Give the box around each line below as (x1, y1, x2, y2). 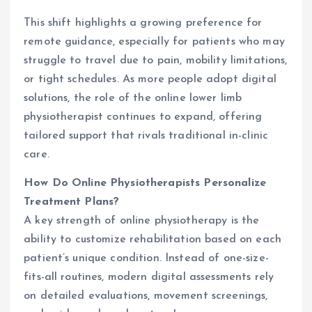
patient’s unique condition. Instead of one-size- (24, 252, 269, 264)
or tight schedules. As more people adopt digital (24, 73, 276, 85)
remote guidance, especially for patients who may (24, 36, 285, 47)
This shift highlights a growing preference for (24, 17, 263, 29)
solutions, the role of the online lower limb (24, 92, 242, 104)
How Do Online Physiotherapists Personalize (24, 177, 266, 189)
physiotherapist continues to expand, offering (24, 111, 263, 123)
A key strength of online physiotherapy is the (24, 214, 260, 226)
